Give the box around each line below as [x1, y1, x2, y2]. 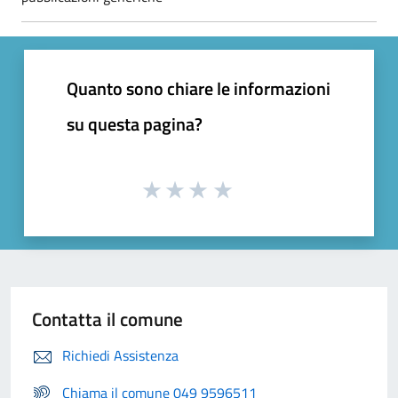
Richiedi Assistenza [62, 345, 179, 367]
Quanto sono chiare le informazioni [67, 74, 330, 102]
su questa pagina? [67, 109, 203, 138]
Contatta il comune [32, 305, 183, 334]
